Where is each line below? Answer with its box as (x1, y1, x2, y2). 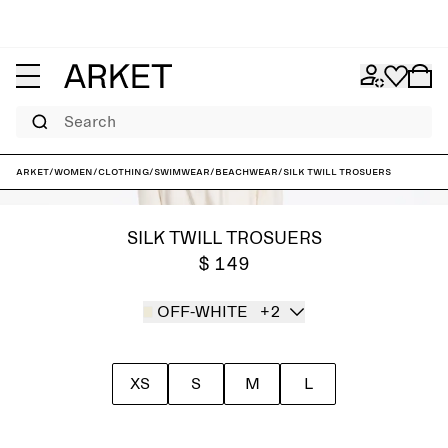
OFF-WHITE (156, 304, 248, 320)
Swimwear (154, 166, 210, 178)
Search (15, 107, 47, 117)
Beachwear (215, 166, 278, 178)
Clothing (98, 166, 149, 178)
